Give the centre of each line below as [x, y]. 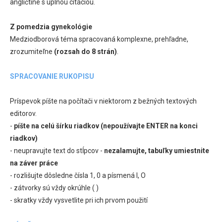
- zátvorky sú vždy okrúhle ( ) [54, 188]
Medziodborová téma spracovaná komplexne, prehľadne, [99, 39]
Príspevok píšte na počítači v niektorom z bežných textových [103, 101]
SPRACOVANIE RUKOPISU [52, 76]
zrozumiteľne [32, 51]
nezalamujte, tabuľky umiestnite [157, 150]
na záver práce [34, 163]
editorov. [23, 113]
